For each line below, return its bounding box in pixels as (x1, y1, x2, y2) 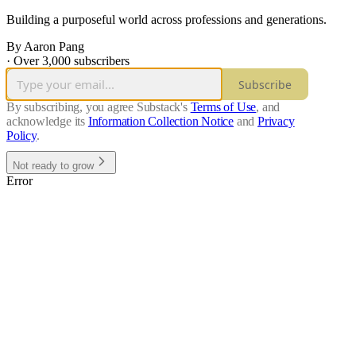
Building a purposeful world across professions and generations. (6, 13, 327, 27)
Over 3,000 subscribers (14, 54, 130, 68)
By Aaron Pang (6, 40, 84, 54)
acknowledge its (6, 114, 86, 129)
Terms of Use (190, 100, 257, 114)
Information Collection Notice (87, 114, 234, 129)
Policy (6, 129, 37, 143)
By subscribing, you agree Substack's (6, 100, 188, 114)
